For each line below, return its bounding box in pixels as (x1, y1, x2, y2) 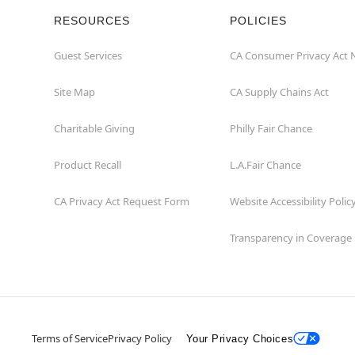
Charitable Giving (54, 121, 135, 136)
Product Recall (54, 158, 121, 172)
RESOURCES (54, 14, 130, 27)
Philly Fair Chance (230, 121, 312, 136)
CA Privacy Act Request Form (54, 194, 189, 208)
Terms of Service (31, 331, 108, 345)
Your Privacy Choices (185, 332, 294, 345)
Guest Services (54, 48, 122, 63)
